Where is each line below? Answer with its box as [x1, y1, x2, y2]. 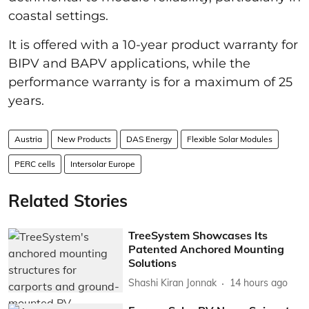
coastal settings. [8, 8, 112, 23]
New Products [57, 133, 111, 144]
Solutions [128, 255, 177, 270]
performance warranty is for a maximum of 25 [8, 74, 292, 90]
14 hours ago [230, 277, 288, 289]
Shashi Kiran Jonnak [128, 277, 217, 289]
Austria [14, 133, 42, 144]
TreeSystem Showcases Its [128, 228, 268, 242]
